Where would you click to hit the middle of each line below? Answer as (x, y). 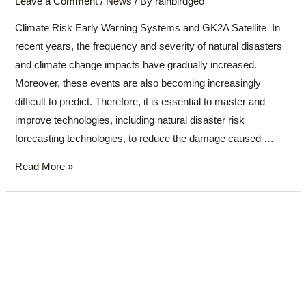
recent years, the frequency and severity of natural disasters (149, 46)
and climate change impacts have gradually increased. (136, 65)
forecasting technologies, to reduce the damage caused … (145, 138)
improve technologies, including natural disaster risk (130, 120)
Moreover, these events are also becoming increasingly (138, 83)
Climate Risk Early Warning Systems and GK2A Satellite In (148, 28)
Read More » (44, 167)
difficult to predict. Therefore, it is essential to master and (140, 101)
